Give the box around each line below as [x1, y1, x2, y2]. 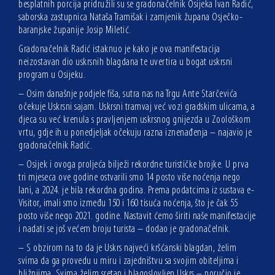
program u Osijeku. [18, 69, 85, 82]
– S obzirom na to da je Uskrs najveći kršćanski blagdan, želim [18, 242, 236, 255]
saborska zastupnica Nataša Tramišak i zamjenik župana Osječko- [18, 12, 242, 24]
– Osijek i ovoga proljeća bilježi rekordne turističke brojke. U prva [18, 159, 249, 171]
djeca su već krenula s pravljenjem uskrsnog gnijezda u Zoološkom [18, 114, 250, 126]
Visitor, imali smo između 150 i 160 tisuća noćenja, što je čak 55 [18, 198, 238, 210]
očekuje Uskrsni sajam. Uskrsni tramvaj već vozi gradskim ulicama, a [18, 101, 255, 114]
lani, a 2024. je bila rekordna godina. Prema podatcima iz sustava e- [18, 185, 254, 197]
